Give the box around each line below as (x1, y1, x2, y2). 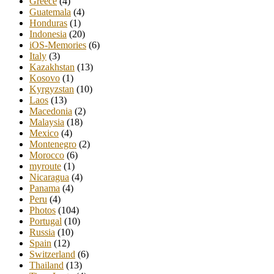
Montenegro (29, 139, 76, 150)
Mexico (29, 128, 59, 139)
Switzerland (29, 249, 75, 260)
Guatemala (29, 7, 71, 18)
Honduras (29, 18, 67, 29)
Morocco (29, 150, 64, 161)
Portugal (29, 216, 62, 227)
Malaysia (29, 117, 64, 128)
